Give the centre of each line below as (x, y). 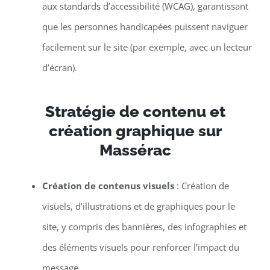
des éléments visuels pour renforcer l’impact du (140, 247)
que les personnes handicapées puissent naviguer (145, 27)
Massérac (135, 150)
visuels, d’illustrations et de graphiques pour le (138, 206)
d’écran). (59, 68)
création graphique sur (135, 131)
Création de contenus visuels (108, 186)
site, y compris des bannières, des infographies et (144, 227)
